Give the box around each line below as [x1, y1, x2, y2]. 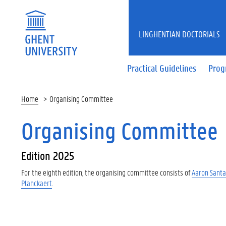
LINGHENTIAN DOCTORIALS [139, 28, 220, 39]
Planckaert [21, 178, 52, 188]
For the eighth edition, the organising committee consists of [21, 167, 192, 178]
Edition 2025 [21, 148, 74, 163]
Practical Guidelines [127, 62, 197, 74]
